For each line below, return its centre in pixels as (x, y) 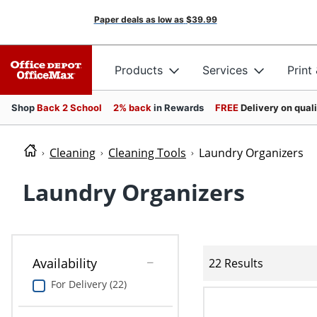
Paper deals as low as (139, 19)
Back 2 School (69, 108)
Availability (64, 264)
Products (139, 70)
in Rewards (179, 108)
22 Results (236, 263)
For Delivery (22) (88, 284)
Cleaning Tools (147, 153)
